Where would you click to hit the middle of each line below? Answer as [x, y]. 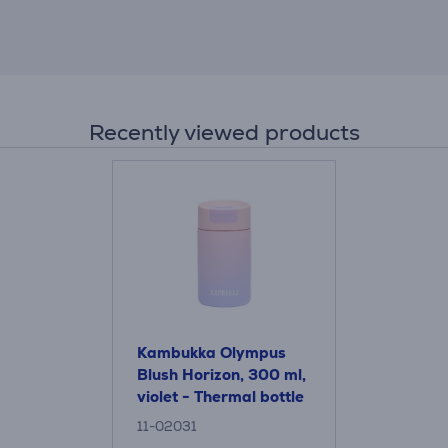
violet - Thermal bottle [220, 396]
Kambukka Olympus [211, 352]
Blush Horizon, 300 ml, [221, 374]
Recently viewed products [224, 132]
